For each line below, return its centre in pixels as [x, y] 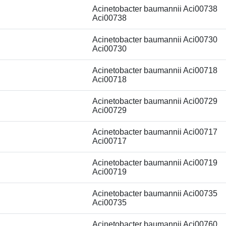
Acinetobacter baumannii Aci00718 [155, 70]
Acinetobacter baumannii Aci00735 [155, 193]
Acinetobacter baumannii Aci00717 [155, 132]
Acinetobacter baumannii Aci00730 [155, 40]
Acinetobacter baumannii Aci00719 [155, 163]
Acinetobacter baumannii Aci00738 [155, 9]
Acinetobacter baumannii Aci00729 [155, 101]
